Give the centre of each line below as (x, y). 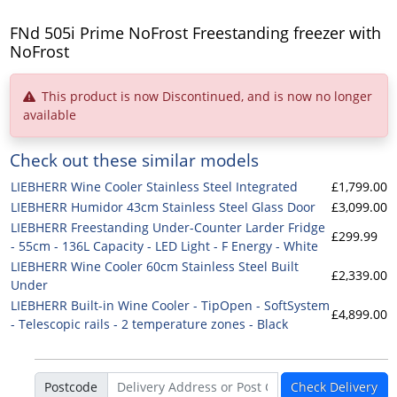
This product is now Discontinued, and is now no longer (206, 96)
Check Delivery (334, 386)
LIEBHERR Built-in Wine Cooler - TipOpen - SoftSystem (170, 305)
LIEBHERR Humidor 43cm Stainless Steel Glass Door (163, 206)
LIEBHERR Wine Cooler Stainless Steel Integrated (154, 186)
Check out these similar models (134, 160)
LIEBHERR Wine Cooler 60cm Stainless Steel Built (154, 266)
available (49, 114)
